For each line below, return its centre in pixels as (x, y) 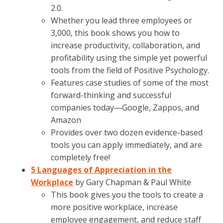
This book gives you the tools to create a (127, 195)
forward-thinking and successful (111, 95)
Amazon (66, 120)
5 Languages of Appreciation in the (102, 170)
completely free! (81, 157)
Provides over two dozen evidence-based (127, 132)
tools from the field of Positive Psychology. (130, 70)
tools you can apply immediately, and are (127, 145)
